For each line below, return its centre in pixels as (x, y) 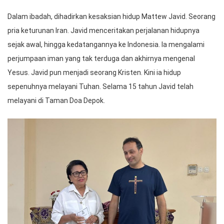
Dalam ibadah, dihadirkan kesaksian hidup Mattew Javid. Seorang (111, 17)
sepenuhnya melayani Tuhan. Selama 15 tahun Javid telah (100, 87)
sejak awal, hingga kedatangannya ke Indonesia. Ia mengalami (106, 45)
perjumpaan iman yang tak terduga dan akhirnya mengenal (101, 59)
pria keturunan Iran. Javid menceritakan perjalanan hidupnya (103, 31)
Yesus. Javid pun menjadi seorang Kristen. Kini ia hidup (94, 73)
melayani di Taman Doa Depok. (56, 101)
